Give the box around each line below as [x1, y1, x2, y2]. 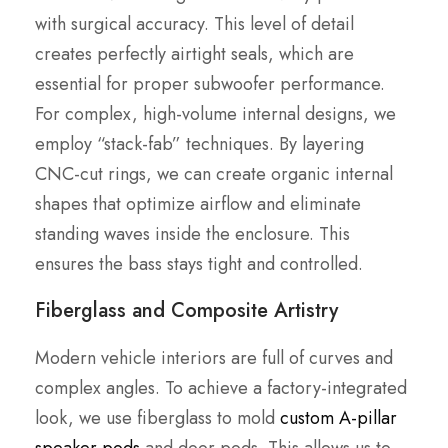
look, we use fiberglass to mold [35, 405, 280, 432]
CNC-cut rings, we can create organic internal [35, 161, 393, 188]
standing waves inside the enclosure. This [35, 221, 350, 248]
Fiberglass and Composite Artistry [35, 296, 338, 326]
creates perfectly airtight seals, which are [35, 41, 354, 68]
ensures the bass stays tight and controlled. [35, 251, 363, 278]
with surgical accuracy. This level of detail [35, 11, 354, 38]
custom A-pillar [280, 405, 397, 432]
